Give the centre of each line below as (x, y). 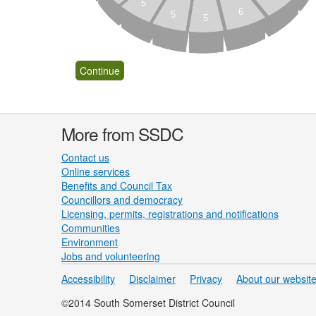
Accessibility (88, 279)
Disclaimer (152, 279)
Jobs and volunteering (111, 256)
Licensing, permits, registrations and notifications (170, 214)
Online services (96, 171)
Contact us (85, 157)
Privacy (206, 279)
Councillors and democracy (122, 200)
